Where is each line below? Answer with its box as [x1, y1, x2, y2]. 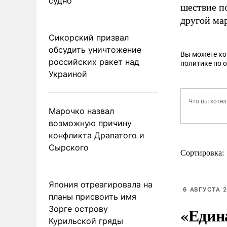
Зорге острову [49, 203, 108, 214]
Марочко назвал [49, 105, 114, 116]
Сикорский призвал [49, 32, 129, 43]
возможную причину [49, 118, 132, 128]
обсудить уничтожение [49, 44, 141, 55]
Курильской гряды [49, 215, 123, 226]
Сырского [49, 142, 89, 153]
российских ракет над [49, 56, 139, 67]
